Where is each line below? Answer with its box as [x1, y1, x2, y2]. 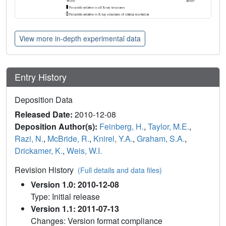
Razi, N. [15, 133, 43, 145]
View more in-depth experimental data [19, 33, 141, 44]
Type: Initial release [31, 191, 100, 203]
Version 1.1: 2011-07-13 [31, 203, 119, 215]
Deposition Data [15, 94, 73, 106]
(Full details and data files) [78, 165, 162, 176]
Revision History [15, 164, 78, 176]
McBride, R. [47, 133, 89, 145]
